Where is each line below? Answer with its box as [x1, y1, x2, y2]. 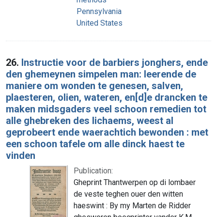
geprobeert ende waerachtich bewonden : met [6, 126, 208, 138]
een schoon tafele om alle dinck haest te [6, 138, 185, 150]
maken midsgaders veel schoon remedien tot [6, 103, 206, 115]
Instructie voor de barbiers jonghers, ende [21, 56, 208, 68]
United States [77, 18, 123, 28]
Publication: [74, 166, 113, 175]
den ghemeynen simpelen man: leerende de [6, 68, 196, 80]
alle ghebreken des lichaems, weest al [6, 114, 173, 126]
